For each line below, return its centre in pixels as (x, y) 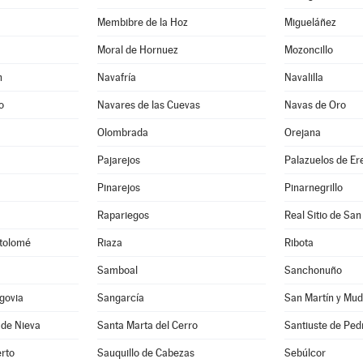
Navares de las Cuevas (149, 105)
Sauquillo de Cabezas (146, 353)
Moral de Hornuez (138, 50)
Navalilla (304, 77)
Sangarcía (121, 298)
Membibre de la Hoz (143, 22)
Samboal (118, 270)
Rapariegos (124, 215)
